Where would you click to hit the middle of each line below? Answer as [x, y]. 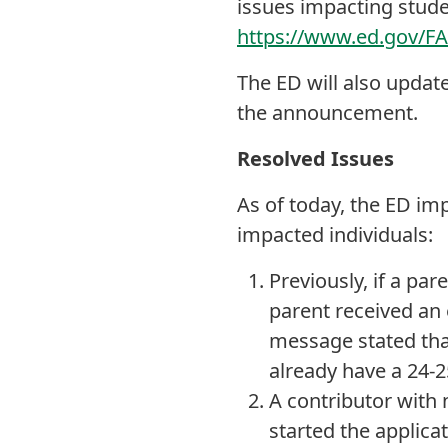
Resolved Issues [315, 158]
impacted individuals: [335, 234]
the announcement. [327, 112]
